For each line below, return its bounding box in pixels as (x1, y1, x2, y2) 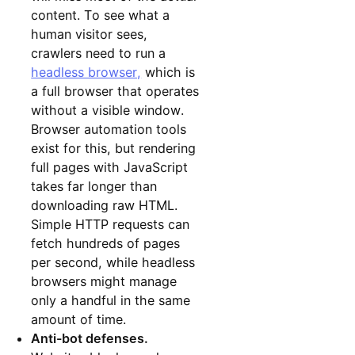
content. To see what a (31, 6, 170, 23)
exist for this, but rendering (31, 139, 197, 156)
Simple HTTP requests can (31, 216, 190, 232)
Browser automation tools (31, 120, 187, 137)
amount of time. (31, 311, 127, 327)
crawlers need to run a (31, 44, 166, 61)
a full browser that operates (31, 82, 200, 99)
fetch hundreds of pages (31, 235, 181, 251)
